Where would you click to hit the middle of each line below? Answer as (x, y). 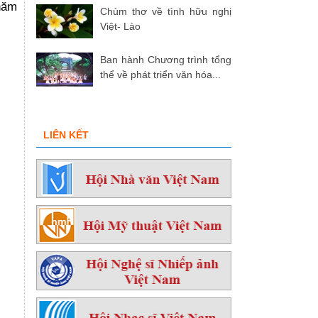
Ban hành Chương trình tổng (166, 60)
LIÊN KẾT (66, 135)
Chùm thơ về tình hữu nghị (166, 12)
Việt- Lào (120, 27)
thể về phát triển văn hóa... (160, 75)
